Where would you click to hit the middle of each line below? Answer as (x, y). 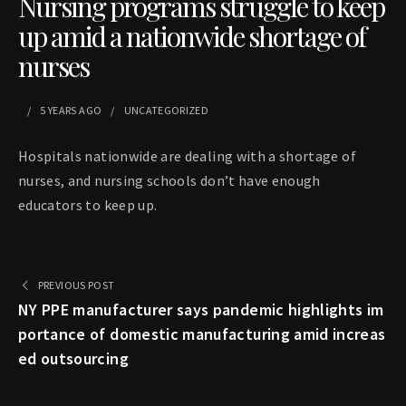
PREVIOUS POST (76, 285)
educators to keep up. (88, 205)
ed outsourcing (73, 359)
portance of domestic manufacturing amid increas (202, 334)
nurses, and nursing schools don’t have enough (169, 181)
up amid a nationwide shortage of (192, 37)
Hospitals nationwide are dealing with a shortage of (187, 156)
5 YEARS (58, 111)
